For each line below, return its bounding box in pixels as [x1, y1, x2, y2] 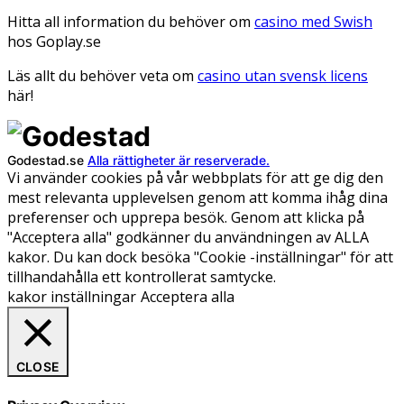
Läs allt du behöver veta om [7, 66, 197, 87]
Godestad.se [7, 152, 87, 169]
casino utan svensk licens [197, 66, 368, 87]
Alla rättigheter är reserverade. [87, 152, 270, 169]
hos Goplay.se [7, 32, 101, 52]
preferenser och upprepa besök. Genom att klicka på [7, 207, 364, 228]
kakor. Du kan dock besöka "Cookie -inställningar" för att [7, 247, 393, 268]
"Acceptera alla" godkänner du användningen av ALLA [7, 227, 369, 248]
